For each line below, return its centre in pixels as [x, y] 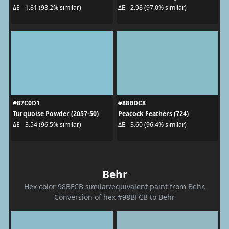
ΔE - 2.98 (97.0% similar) [152, 7]
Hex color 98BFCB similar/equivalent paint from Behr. [114, 186]
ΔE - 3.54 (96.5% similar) [47, 124]
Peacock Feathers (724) [153, 113]
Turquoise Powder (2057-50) [55, 113]
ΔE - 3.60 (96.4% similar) [152, 124]
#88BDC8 [132, 103]
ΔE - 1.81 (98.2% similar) [47, 7]
